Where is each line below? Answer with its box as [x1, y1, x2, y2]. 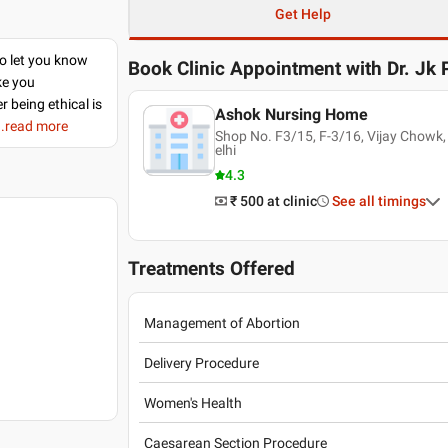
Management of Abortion [144, 314, 301, 331]
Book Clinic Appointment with [128, 58, 383, 80]
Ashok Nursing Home [214, 105, 368, 124]
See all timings [331, 193, 426, 209]
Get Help [274, 6, 331, 22]
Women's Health [144, 394, 243, 411]
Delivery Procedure [144, 354, 260, 371]
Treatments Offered [128, 258, 296, 280]
